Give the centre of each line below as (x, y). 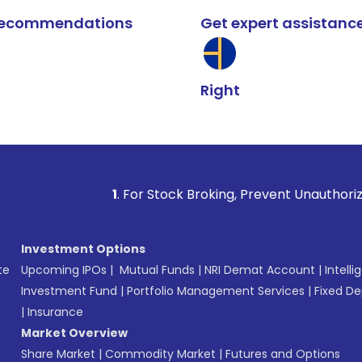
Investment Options (83, 249)
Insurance (55, 312)
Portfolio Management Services (216, 291)
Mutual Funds (157, 270)
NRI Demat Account (260, 270)
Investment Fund (69, 291)
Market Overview (74, 333)
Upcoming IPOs (64, 270)
